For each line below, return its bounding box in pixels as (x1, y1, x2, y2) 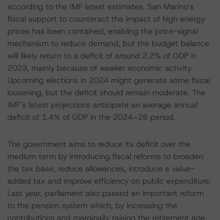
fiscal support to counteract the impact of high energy (7, 14, 205, 24)
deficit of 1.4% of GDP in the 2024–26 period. (7, 112, 175, 122)
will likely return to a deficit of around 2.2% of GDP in (7, 51, 197, 61)
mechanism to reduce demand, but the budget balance (7, 38, 209, 49)
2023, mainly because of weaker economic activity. (7, 63, 193, 73)
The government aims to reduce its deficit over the (7, 139, 191, 149)
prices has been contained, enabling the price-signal (7, 26, 198, 36)
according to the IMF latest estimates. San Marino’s (7, 1, 194, 12)
